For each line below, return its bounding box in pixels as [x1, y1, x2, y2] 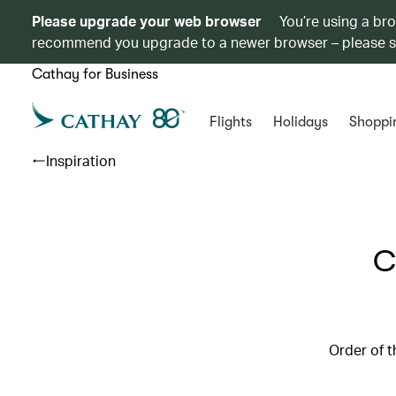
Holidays [272, 114, 328, 130]
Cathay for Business [32, 66, 158, 82]
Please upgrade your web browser [32, 11, 262, 30]
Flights [209, 114, 252, 130]
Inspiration [46, 151, 116, 170]
